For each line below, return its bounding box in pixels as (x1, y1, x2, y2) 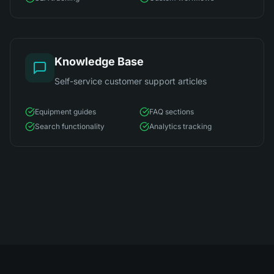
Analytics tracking (149, 122, 212, 131)
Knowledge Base (54, 55, 144, 68)
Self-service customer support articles (54, 76, 207, 86)
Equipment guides (35, 107, 96, 116)
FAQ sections (149, 107, 194, 116)
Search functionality (35, 122, 105, 131)
